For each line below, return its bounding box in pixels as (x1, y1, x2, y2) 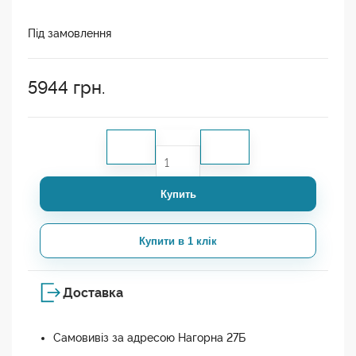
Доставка (63, 285, 123, 301)
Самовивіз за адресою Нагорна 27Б (53, 331, 246, 345)
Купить (160, 188, 196, 200)
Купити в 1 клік (139, 234, 217, 247)
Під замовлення (28, 27, 111, 41)
